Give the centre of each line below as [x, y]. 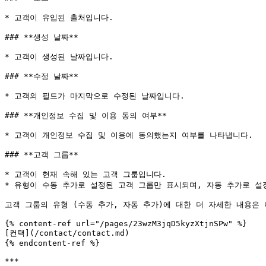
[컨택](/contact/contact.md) [67, 233]
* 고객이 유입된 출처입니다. [59, 18]
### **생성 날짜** [42, 37]
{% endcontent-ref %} [52, 243]
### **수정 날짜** [42, 76]
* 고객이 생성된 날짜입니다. [59, 57]
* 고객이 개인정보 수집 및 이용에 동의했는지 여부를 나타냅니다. [129, 135]
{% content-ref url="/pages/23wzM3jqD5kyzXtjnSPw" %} [126, 224]
